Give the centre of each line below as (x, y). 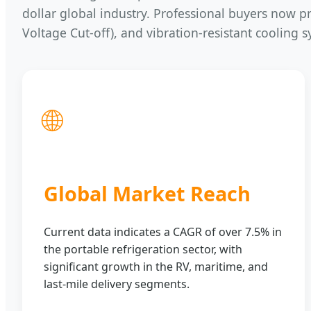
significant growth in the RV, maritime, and (156, 266)
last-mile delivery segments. (117, 284)
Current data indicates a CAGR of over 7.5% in (163, 232)
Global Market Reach (147, 193)
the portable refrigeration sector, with (143, 249)
